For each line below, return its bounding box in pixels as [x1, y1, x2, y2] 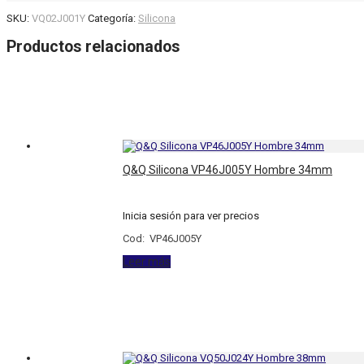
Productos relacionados [6, 37, 180, 56]
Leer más [123, 255, 171, 269]
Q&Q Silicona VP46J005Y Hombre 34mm [123, 163, 333, 177]
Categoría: [88, 11, 138, 24]
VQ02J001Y [32, 11, 85, 24]
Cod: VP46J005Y [123, 232, 202, 245]
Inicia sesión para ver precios [123, 210, 260, 223]
